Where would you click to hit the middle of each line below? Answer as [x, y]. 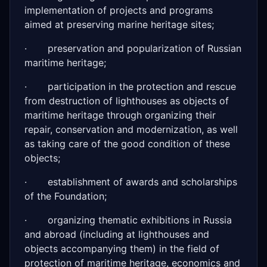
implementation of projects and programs [119, 10]
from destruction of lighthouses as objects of [127, 101]
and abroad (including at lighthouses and [117, 234]
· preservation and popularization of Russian [133, 48]
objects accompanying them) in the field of [122, 249]
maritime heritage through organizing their [120, 115]
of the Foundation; [66, 196]
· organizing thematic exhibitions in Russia [128, 220]
